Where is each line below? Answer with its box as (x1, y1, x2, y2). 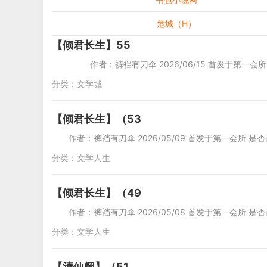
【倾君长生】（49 (52, 187, 141, 199)
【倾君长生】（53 (52, 113, 141, 125)
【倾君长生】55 (52, 39, 131, 51)
